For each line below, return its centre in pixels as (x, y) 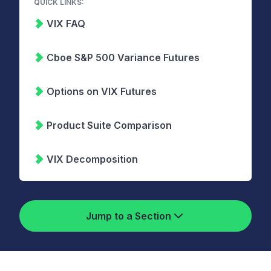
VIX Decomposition (92, 159)
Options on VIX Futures (102, 91)
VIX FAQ (66, 24)
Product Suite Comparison (109, 125)
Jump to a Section (128, 216)
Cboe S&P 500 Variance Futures (123, 57)
